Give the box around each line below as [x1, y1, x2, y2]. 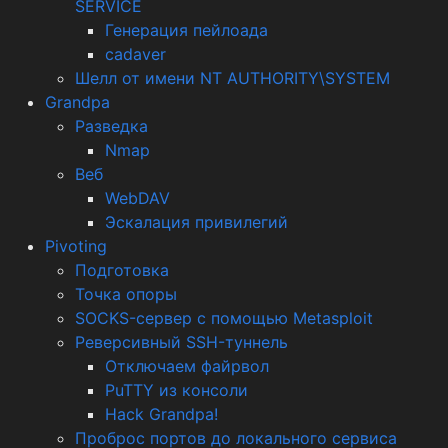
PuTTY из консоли [105, 379, 248, 400]
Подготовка [75, 259, 169, 280]
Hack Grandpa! [105, 403, 218, 424]
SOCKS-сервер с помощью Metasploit [75, 307, 373, 328]
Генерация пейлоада [105, 19, 268, 40]
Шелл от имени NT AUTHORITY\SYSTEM [75, 67, 390, 88]
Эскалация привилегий [105, 211, 288, 232]
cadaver [105, 43, 166, 64]
